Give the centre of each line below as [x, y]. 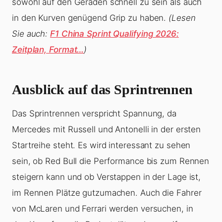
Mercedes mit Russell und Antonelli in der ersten [107, 130]
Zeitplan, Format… [48, 50]
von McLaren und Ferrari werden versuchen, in [103, 209]
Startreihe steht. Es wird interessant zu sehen [101, 145]
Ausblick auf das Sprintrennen [103, 90]
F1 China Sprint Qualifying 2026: [114, 34]
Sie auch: [31, 34]
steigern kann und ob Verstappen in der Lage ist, [107, 177]
